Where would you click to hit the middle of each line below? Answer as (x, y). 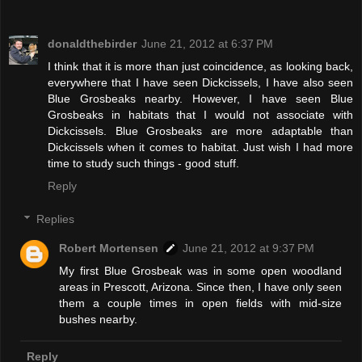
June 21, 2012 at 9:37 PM (249, 248)
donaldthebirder (92, 43)
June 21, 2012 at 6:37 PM (207, 43)
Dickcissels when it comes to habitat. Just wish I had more (200, 147)
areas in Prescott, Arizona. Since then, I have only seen (200, 287)
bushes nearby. (99, 320)
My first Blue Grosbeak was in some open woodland (200, 271)
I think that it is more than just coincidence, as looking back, (200, 66)
